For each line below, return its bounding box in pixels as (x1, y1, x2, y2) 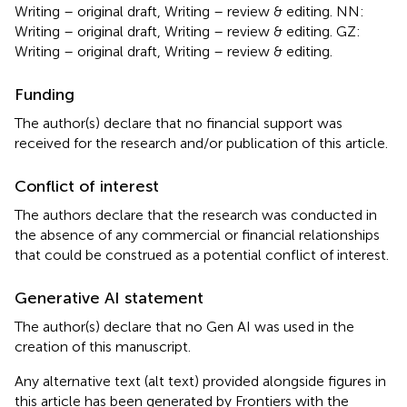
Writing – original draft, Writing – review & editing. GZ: (15, 22, 361, 40)
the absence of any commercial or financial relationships (15, 225, 380, 243)
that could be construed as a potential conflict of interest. (15, 245, 389, 263)
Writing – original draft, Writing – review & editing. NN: (15, 2, 364, 20)
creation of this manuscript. (15, 337, 191, 355)
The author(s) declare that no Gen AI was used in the (15, 317, 354, 335)
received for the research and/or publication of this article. (15, 134, 388, 152)
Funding (15, 84, 74, 104)
